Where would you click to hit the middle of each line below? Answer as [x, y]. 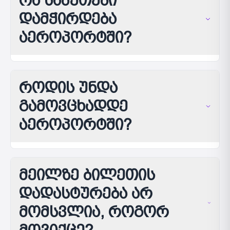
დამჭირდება [68, 19]
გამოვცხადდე [73, 106]
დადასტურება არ [86, 193]
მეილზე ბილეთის [87, 175]
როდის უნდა [68, 88]
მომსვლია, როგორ [94, 212]
